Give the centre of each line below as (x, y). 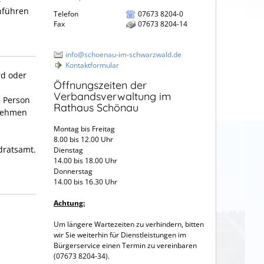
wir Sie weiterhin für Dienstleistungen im (120, 235)
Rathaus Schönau (96, 108)
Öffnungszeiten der (100, 85)
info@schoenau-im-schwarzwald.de (123, 54)
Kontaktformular (92, 65)
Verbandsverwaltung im (112, 97)
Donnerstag (73, 171)
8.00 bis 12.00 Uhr (83, 140)
